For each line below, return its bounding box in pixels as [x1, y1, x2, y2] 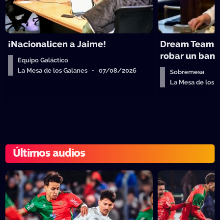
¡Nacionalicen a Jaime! [8, 39, 107, 49]
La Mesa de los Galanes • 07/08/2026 [18, 67, 137, 74]
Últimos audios [13, 148, 85, 160]
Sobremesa [170, 68, 205, 76]
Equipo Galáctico [18, 56, 69, 64]
